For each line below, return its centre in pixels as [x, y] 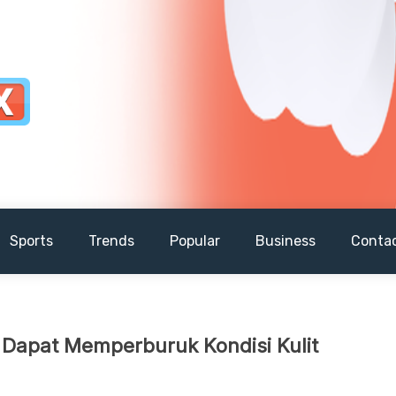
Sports [31, 241]
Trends [111, 241]
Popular [195, 241]
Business [286, 241]
